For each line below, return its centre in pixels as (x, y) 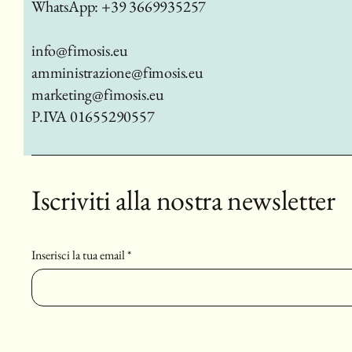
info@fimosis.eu (80, 50)
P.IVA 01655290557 (93, 116)
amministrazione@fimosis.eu (117, 72)
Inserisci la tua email (78, 255)
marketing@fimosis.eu (98, 94)
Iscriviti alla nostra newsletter (183, 200)
